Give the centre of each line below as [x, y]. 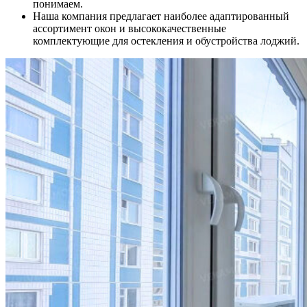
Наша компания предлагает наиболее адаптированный [161, 16]
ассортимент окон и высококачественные [130, 28]
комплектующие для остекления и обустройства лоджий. [166, 40]
